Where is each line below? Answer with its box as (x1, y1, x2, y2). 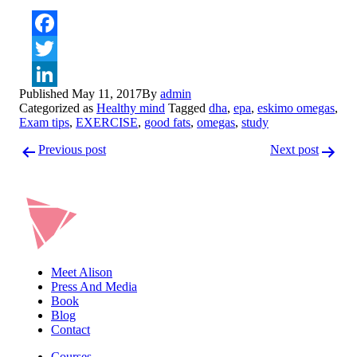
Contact (51, 323, 90, 337)
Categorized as (19, 101, 96, 116)
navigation (18, 151, 104, 172)
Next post (270, 143, 319, 157)
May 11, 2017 (72, 87, 142, 101)
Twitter (178, 67, 214, 81)
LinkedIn (178, 92, 225, 107)
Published (19, 87, 72, 101)
